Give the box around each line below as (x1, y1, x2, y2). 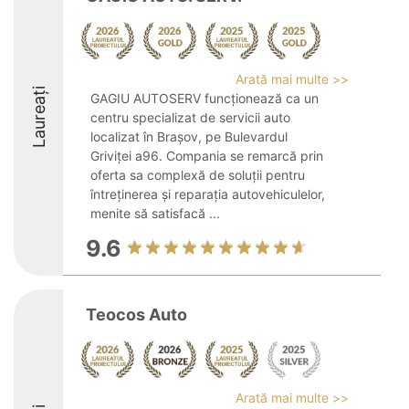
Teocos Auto (86, 305, 187, 324)
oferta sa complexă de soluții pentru (90, 167, 305, 183)
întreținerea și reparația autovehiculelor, (90, 186, 325, 202)
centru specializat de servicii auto (90, 110, 290, 125)
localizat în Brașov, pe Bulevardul (90, 129, 288, 144)
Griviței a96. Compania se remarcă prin (90, 148, 323, 163)
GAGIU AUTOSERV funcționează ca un (90, 90, 319, 106)
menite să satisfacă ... (90, 205, 220, 221)
